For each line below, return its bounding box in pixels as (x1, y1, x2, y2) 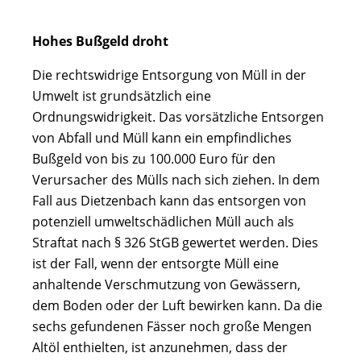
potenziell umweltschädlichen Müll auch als (32, 212, 294, 230)
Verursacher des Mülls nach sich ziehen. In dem (32, 170, 320, 189)
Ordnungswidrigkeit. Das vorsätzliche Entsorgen (32, 107, 324, 126)
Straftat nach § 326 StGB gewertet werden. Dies (32, 233, 318, 251)
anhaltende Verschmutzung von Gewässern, (32, 275, 301, 293)
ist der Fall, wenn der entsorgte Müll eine (32, 254, 279, 272)
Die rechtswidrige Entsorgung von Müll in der (32, 65, 306, 84)
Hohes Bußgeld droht (32, 31, 168, 50)
